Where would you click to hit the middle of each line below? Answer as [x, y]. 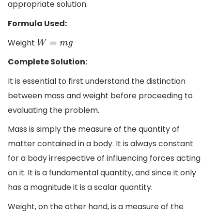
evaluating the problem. [54, 110]
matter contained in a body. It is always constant [101, 144]
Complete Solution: [47, 62]
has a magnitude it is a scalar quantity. [80, 187]
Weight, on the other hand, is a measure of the [96, 207]
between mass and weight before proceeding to [100, 95]
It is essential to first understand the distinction [97, 81]
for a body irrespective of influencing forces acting [104, 158]
